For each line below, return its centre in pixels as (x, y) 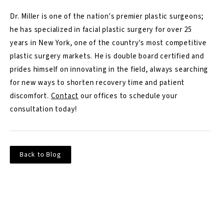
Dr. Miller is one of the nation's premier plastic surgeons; (107, 16)
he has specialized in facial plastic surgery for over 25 (101, 29)
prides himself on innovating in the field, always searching (109, 69)
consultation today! (44, 109)
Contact (65, 96)
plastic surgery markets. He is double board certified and (107, 56)
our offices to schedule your (128, 96)
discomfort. (30, 96)
